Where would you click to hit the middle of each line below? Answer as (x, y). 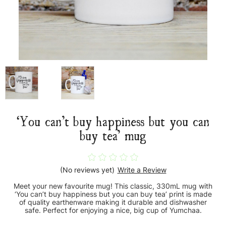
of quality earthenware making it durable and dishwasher (113, 202)
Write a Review (142, 170)
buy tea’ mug (113, 135)
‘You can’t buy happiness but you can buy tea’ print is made (113, 194)
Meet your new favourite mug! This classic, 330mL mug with (113, 186)
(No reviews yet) (87, 170)
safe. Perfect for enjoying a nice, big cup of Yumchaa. (113, 210)
